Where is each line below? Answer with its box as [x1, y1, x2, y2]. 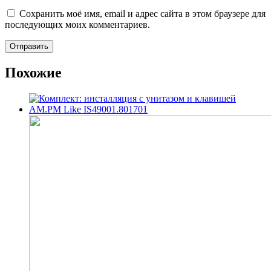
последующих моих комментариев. [5, 19, 150, 30]
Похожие [5, 64, 62, 80]
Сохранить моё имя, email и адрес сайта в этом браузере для [19, 8, 266, 19]
